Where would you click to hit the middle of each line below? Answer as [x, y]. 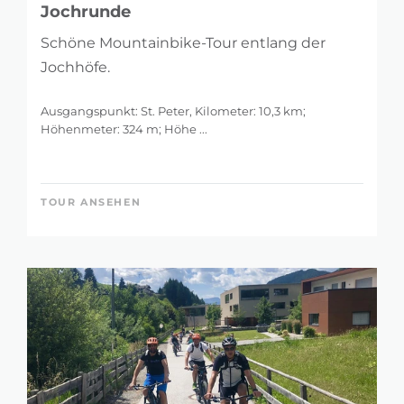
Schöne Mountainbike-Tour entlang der [183, 42]
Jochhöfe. [75, 67]
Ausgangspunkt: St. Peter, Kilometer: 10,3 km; [173, 110]
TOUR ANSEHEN [91, 202]
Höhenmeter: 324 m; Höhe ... [124, 129]
